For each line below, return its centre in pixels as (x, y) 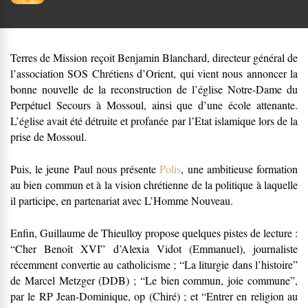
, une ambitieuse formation (240, 169)
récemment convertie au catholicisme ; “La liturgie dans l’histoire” (154, 265)
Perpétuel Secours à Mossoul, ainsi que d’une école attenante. (154, 105)
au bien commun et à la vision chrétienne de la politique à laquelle (154, 185)
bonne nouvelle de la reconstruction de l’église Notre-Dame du (154, 89)
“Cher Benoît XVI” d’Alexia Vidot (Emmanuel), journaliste (154, 249)
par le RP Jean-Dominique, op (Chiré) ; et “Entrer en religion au (154, 296)
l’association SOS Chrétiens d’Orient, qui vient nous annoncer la (154, 74)
